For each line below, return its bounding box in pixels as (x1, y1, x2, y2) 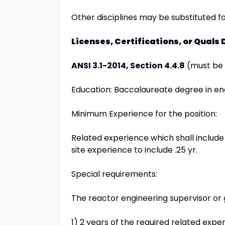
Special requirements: (71, 168, 157, 180)
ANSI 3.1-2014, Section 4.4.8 (71, 60, 185, 71)
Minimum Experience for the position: (71, 108, 217, 120)
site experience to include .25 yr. (71, 144, 197, 156)
